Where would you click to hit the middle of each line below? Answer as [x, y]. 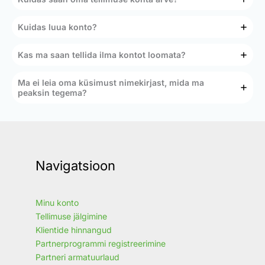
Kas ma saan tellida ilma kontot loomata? [102, 55]
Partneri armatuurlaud [77, 257]
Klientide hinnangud [74, 230]
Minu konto [57, 203]
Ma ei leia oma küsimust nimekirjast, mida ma [111, 83]
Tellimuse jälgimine [71, 216]
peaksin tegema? [52, 93]
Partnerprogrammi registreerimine [101, 244]
